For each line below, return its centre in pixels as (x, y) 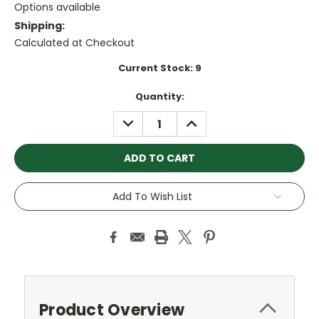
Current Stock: (156, 68)
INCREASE (205, 119)
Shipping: (40, 26)
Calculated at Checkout (74, 43)
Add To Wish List (152, 196)
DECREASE (143, 119)
